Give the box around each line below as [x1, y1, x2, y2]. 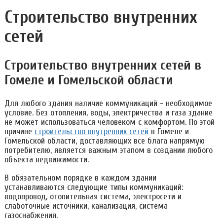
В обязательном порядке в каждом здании [4, 173, 156, 184]
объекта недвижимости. [4, 154, 89, 165]
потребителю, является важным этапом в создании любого [4, 145, 213, 156]
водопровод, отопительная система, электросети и [4, 191, 182, 202]
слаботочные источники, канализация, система [4, 201, 168, 212]
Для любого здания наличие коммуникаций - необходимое [4, 98, 212, 109]
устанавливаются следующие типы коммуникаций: [4, 182, 183, 193]
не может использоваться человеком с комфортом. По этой [4, 117, 215, 128]
